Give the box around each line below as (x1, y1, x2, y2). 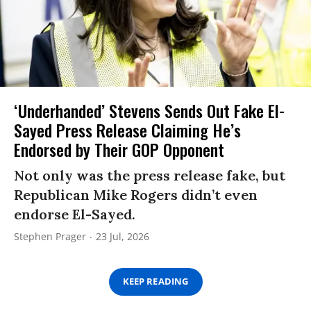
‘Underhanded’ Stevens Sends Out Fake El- (14, 97, 285, 123)
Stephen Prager (14, 229, 86, 243)
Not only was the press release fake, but (14, 166, 285, 184)
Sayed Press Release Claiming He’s (14, 117, 241, 142)
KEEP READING (123, 275, 188, 288)
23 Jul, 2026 (96, 229, 149, 243)
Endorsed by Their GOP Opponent (14, 136, 224, 162)
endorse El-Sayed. (14, 205, 135, 223)
